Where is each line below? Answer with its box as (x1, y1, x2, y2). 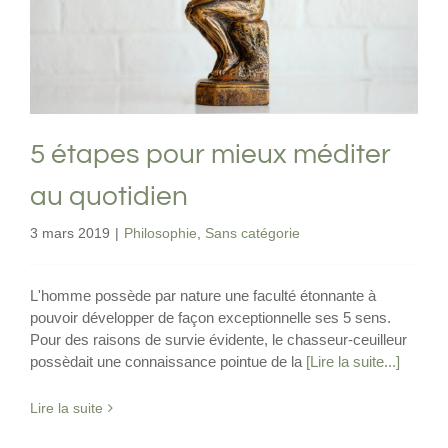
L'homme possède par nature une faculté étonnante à (30, 286, 376, 304)
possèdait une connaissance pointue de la (30, 352, 306, 370)
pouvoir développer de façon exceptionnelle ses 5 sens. (30, 308, 391, 326)
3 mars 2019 (30, 224, 110, 241)
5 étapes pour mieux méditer (30, 139, 391, 169)
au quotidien (30, 181, 188, 211)
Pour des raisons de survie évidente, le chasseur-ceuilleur (30, 330, 407, 348)
